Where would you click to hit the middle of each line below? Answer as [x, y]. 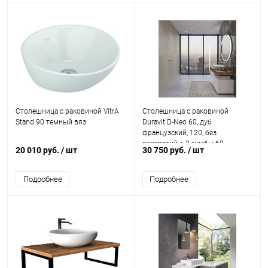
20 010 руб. [38, 150]
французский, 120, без [179, 133]
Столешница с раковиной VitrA [67, 111]
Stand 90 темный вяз [51, 122]
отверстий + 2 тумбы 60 [183, 144]
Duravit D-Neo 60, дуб [177, 122]
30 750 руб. [165, 150]
